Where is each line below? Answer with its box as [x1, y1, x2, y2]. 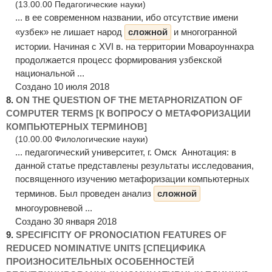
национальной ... [15, 67, 84, 78]
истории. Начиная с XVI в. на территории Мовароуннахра [15, 41, 254, 52]
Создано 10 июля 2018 [15, 81, 109, 92]
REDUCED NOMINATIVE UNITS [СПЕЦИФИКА [6, 242, 206, 253]
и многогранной [171, 26, 237, 37]
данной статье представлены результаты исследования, [15, 160, 254, 171]
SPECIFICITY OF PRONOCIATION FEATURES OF [16, 229, 226, 240]
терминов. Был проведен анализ [15, 188, 154, 199]
